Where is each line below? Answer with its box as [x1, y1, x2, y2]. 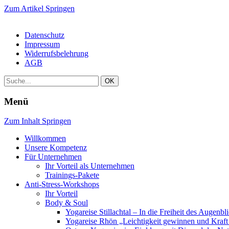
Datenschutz [25, 31, 64, 39]
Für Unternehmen [25, 152, 82, 162]
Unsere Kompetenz [25, 143, 87, 152]
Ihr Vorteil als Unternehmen [45, 162, 134, 171]
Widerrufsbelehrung [25, 49, 88, 58]
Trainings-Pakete [45, 171, 99, 180]
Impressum [25, 40, 60, 49]
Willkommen [25, 134, 66, 143]
